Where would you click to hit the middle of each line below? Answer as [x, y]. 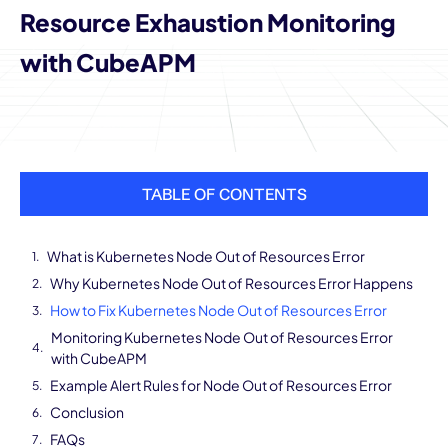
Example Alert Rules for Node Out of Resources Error [221, 385]
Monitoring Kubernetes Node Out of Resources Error [222, 337]
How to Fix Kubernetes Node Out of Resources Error [218, 310]
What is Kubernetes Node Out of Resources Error [206, 256]
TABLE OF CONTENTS [224, 194]
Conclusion [87, 412]
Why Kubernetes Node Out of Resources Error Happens [231, 283]
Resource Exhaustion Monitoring [208, 22]
